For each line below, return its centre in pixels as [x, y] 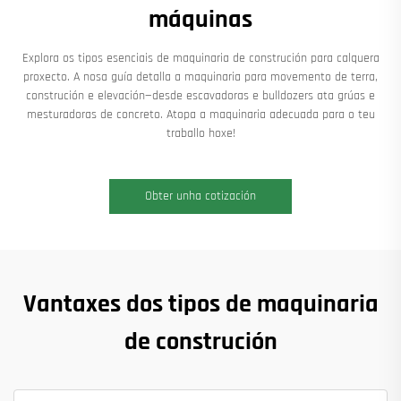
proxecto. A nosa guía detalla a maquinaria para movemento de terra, [200, 77]
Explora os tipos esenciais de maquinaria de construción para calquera [200, 59]
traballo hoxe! [200, 134]
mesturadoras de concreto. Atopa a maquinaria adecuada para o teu [200, 115]
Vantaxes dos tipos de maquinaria [200, 305]
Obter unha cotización [200, 196]
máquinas [200, 20]
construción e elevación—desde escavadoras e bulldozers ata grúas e [200, 96]
